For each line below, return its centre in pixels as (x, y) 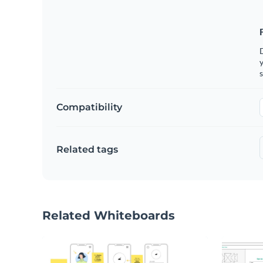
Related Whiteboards (109, 215)
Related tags (87, 149)
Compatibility (89, 107)
